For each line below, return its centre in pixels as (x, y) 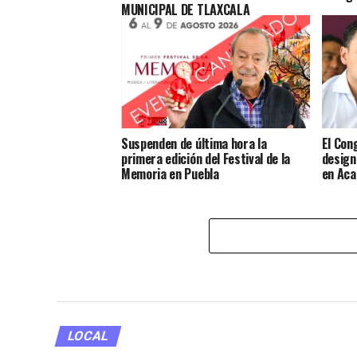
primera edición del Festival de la (206, 158)
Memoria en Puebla (170, 173)
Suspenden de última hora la (194, 143)
